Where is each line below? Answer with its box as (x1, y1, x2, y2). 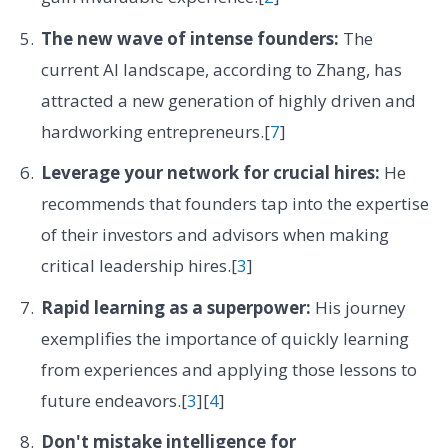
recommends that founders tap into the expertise (40, 192, 429, 216)
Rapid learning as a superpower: (40, 295, 311, 319)
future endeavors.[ (40, 388, 187, 412)
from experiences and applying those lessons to (40, 357, 417, 381)
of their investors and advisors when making (40, 223, 389, 247)
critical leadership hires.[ (40, 254, 237, 278)
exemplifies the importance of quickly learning (40, 326, 409, 350)
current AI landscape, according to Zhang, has (40, 57, 402, 81)
